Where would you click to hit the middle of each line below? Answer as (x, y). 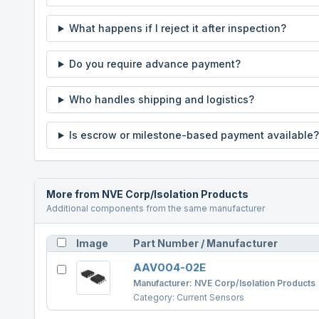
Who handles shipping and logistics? (161, 99)
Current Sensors (210, 297)
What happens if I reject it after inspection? (177, 28)
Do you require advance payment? (155, 64)
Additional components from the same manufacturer (156, 208)
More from (74, 194)
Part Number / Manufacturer (205, 243)
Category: (155, 297)
